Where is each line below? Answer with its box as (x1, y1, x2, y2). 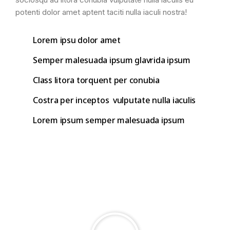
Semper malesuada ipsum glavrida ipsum (33, 54, 190, 66)
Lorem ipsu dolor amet (33, 34, 121, 46)
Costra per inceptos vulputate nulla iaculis (33, 94, 196, 106)
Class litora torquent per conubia (33, 74, 160, 86)
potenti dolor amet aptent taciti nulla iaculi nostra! (15, 7, 187, 17)
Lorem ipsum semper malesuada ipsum (33, 114, 185, 126)
